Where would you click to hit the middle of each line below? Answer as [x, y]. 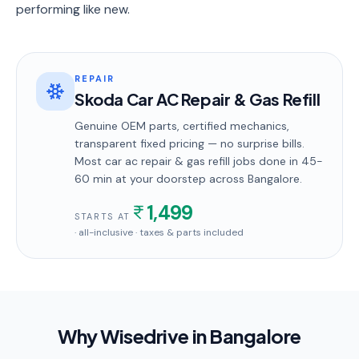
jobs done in [266, 161]
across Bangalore [253, 179]
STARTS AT [103, 216]
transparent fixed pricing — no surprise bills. [190, 143]
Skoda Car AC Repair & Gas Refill [198, 99]
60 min [93, 179]
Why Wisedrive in [134, 336]
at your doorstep [159, 179]
